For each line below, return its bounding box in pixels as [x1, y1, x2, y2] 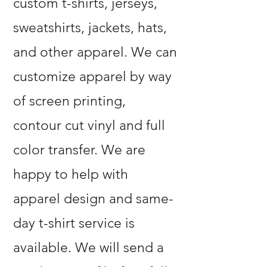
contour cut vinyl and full [13, 117, 165, 133]
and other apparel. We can [13, 44, 177, 60]
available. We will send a [13, 240, 164, 256]
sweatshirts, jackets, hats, [13, 20, 167, 36]
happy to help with [13, 166, 128, 182]
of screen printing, [13, 93, 126, 109]
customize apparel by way [13, 69, 172, 85]
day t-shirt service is [13, 215, 135, 231]
